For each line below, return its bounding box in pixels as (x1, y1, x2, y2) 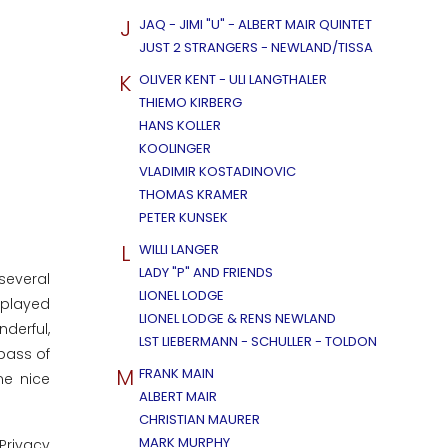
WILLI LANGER (139, 240, 219, 259)
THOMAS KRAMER (139, 185, 248, 204)
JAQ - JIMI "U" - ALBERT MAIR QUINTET (139, 15, 372, 34)
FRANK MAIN (139, 364, 214, 383)
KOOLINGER (139, 139, 211, 158)
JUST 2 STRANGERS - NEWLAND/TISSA (139, 38, 373, 57)
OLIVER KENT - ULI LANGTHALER (139, 70, 327, 89)
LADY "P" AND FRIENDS (139, 263, 273, 282)
